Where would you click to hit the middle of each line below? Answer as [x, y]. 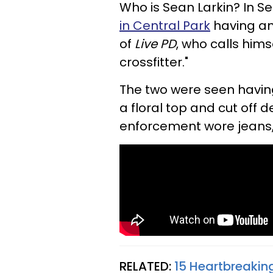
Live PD [155, 44]
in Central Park [165, 26]
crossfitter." [154, 62]
